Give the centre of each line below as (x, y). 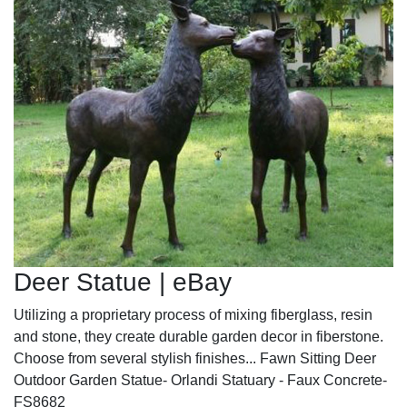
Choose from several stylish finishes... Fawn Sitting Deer (195, 358)
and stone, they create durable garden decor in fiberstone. (199, 336)
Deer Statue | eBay (123, 282)
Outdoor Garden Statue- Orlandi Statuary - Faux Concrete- (200, 380)
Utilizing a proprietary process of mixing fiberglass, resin (193, 314)
